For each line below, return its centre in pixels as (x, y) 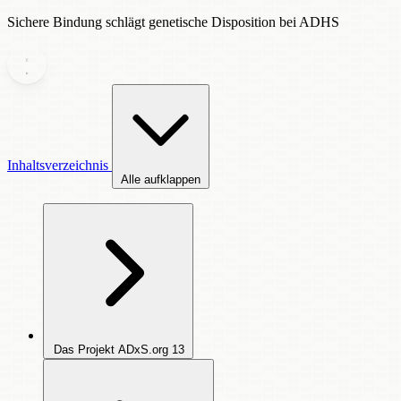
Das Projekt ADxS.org (111, 350)
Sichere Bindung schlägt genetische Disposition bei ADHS (173, 22)
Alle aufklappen (161, 179)
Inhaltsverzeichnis (60, 165)
